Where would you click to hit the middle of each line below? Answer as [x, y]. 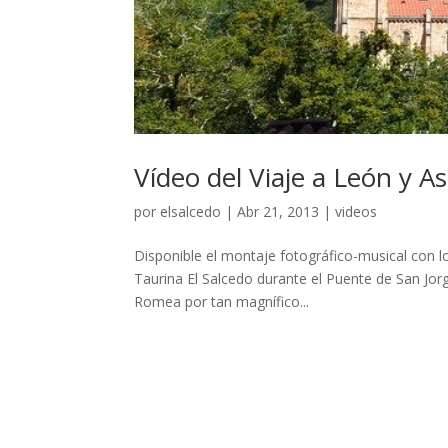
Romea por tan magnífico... [222, 302]
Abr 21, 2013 [278, 212]
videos [356, 212]
